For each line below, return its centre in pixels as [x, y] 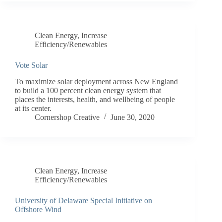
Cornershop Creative [67, 117]
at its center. [33, 108]
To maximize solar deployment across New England [96, 81]
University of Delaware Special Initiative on [83, 200]
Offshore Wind [38, 209]
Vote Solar [31, 65]
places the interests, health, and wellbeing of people [95, 99]
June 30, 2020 [133, 117]
